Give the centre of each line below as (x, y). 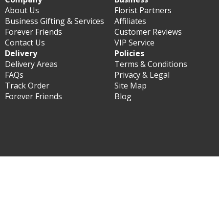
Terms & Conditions (151, 64)
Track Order (27, 86)
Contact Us (25, 43)
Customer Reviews (148, 32)
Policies (129, 53)
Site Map (131, 86)
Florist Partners (143, 10)
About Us (22, 10)
